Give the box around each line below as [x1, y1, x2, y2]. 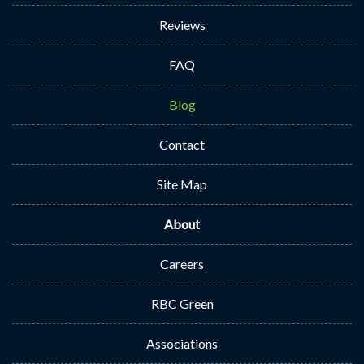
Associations [146, 336, 218, 351]
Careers [160, 256, 204, 271]
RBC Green [150, 296, 214, 311]
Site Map [157, 176, 207, 192]
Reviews [158, 17, 206, 32]
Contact [159, 136, 205, 152]
